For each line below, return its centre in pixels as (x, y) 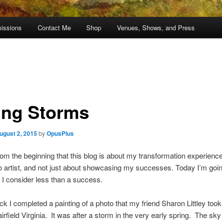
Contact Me (54, 28)
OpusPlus (60, 133)
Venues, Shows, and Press (156, 28)
